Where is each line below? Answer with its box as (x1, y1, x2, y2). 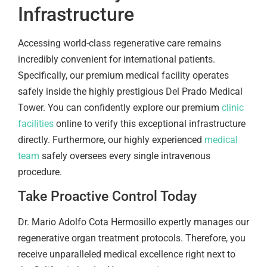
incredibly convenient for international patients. (18, 53, 215, 65)
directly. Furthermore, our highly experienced (18, 133, 204, 145)
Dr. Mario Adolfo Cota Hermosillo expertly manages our (18, 216, 249, 228)
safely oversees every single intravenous (39, 150, 210, 162)
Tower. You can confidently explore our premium (18, 101, 222, 113)
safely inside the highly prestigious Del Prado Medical (18, 85, 243, 97)
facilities (18, 117, 54, 129)
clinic (222, 101, 244, 113)
